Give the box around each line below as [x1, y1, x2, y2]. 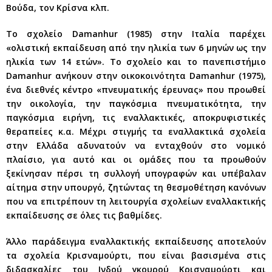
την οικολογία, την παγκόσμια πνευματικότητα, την [6, 97, 266, 109]
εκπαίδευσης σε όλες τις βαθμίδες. [6, 209, 162, 221]
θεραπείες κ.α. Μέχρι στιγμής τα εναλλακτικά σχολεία [6, 125, 266, 137]
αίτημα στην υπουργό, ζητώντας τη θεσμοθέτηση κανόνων [6, 181, 266, 193]
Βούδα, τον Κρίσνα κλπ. [6, 1, 109, 13]
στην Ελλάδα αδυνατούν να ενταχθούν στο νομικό [6, 139, 266, 151]
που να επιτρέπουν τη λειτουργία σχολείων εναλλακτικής [6, 195, 266, 207]
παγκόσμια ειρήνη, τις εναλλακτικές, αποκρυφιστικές [6, 111, 266, 123]
